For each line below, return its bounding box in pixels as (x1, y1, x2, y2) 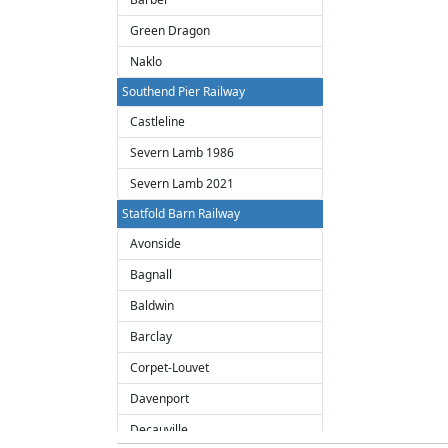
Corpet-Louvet (130, 359, 209, 376)
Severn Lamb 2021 (130, 175, 234, 192)
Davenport (130, 390, 189, 407)
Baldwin (130, 297, 174, 314)
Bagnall (130, 266, 172, 283)
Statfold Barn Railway (122, 205, 240, 222)
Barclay (130, 328, 172, 345)
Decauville (130, 421, 188, 438)
